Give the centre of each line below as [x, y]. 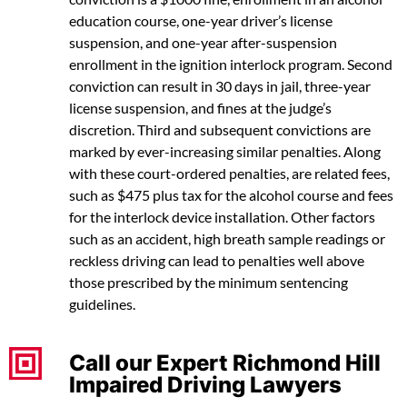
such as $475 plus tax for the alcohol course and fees [231, 195]
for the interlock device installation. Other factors [222, 217]
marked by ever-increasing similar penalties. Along [225, 151]
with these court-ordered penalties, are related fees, [229, 173]
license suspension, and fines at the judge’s [200, 108]
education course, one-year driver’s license [201, 20]
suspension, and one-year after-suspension [203, 42]
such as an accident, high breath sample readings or [227, 238]
